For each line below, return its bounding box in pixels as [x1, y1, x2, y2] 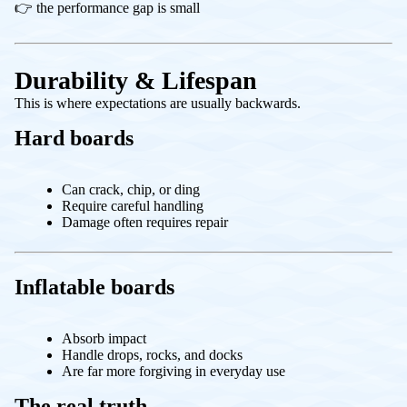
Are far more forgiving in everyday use [62, 362, 285, 379]
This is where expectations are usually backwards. [15, 94, 301, 111]
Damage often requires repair [62, 213, 228, 230]
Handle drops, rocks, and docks [62, 346, 243, 362]
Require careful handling [62, 197, 203, 213]
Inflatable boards [15, 274, 174, 299]
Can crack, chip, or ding [62, 181, 200, 197]
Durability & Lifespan [15, 65, 257, 94]
